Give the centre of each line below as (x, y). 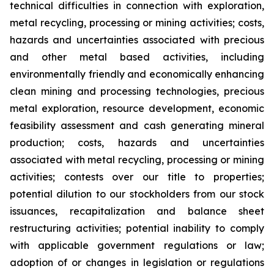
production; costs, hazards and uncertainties (137, 143)
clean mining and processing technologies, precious (137, 91)
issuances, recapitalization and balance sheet (137, 211)
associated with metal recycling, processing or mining (137, 160)
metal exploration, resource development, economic (137, 108)
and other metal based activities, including (137, 57)
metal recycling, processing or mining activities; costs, (137, 23)
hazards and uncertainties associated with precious (137, 40)
